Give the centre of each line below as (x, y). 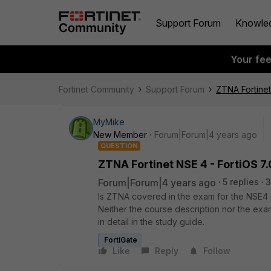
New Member (120, 135)
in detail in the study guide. (151, 222)
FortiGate (121, 240)
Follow (217, 251)
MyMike (109, 122)
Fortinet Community (96, 89)
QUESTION (119, 146)
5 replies (241, 182)
